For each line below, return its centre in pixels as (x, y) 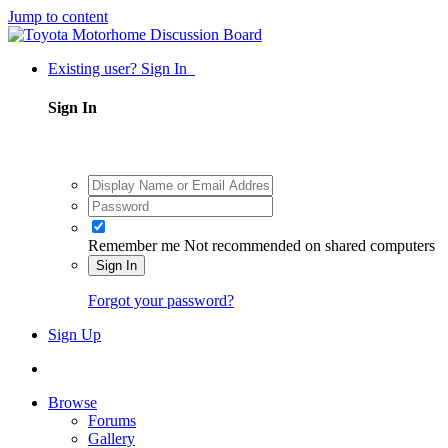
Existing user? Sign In (121, 68)
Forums (112, 420)
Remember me (134, 245)
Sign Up (74, 334)
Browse (72, 402)
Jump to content (58, 16)
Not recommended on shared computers (309, 245)
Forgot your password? (161, 300)
